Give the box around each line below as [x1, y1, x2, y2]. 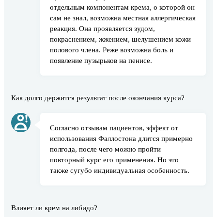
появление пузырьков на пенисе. [50, 56, 152, 65]
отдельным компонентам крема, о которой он [50, 3, 195, 12]
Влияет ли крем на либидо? [11, 203, 97, 212]
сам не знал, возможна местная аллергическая [50, 14, 196, 22]
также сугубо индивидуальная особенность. [50, 166, 189, 175]
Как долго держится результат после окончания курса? [11, 93, 185, 102]
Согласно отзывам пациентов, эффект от [50, 124, 178, 132]
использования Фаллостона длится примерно [50, 134, 193, 143]
